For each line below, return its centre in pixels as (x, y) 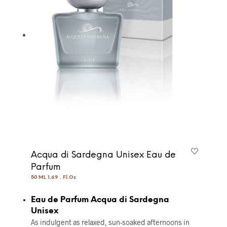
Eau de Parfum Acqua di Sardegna (100, 200)
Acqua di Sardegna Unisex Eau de (103, 155)
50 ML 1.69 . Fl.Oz (53, 177)
